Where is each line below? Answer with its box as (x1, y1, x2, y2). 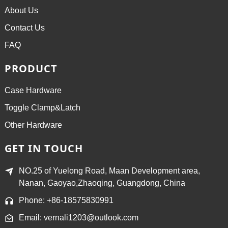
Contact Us (4, 23, 45, 33)
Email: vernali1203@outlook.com (18, 213, 138, 222)
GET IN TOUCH (4, 141, 83, 156)
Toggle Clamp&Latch (4, 103, 80, 112)
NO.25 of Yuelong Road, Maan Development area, (18, 166, 200, 175)
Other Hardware (4, 121, 62, 130)
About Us (4, 6, 38, 15)
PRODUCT (4, 62, 58, 76)
